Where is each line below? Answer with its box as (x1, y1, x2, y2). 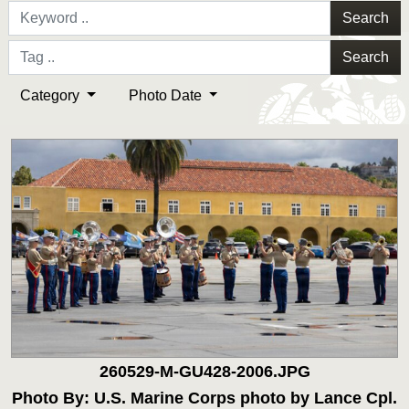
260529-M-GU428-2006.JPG (99, 362, 310, 381)
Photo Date (128, 88, 205, 104)
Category (19, 88, 83, 104)
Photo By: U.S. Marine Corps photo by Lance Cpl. (12, 388, 397, 407)
